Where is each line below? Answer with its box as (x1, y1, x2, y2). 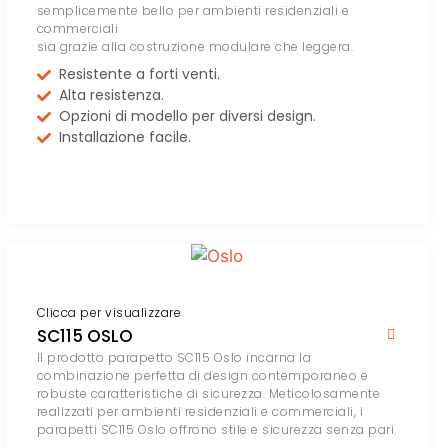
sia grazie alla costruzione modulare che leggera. (36, 38, 354, 56)
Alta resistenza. (59, 85, 165, 106)
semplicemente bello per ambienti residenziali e (36, 2, 350, 20)
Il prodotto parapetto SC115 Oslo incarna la (36, 349, 312, 367)
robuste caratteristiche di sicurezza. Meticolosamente (36, 385, 381, 403)
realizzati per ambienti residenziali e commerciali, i (36, 403, 364, 421)
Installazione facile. (59, 127, 192, 148)
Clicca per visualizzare (36, 304, 182, 322)
